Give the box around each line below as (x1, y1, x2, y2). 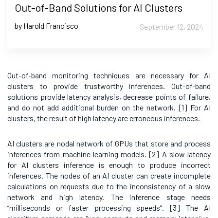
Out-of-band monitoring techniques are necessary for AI (7, 71, 211, 80)
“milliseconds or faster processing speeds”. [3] (7, 203, 181, 213)
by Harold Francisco (15, 21, 78, 31)
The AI (180, 203, 211, 213)
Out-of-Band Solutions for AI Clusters (15, 1, 182, 14)
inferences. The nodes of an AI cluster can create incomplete (7, 171, 211, 181)
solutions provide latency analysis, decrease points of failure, (7, 92, 211, 102)
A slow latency (159, 149, 211, 159)
